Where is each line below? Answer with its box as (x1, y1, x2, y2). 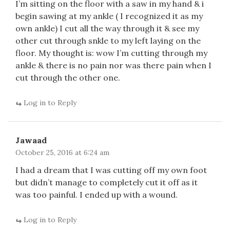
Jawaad (15, 135, 47, 145)
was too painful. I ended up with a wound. (15, 189, 178, 200)
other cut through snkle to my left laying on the (15, 35, 201, 46)
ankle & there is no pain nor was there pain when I (15, 60, 212, 70)
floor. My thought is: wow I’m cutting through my (15, 48, 207, 58)
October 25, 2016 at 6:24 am (15, 148, 109, 157)
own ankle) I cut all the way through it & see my (15, 23, 199, 33)
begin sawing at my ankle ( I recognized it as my (15, 11, 203, 21)
